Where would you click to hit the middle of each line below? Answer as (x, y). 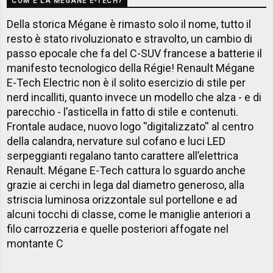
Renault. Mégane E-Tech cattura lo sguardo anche (126, 171)
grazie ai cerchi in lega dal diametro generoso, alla (126, 185)
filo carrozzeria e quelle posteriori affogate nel (118, 229)
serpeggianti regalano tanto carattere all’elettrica (123, 156)
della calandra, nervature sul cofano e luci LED (116, 141)
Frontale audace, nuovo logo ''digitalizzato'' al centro (130, 127)
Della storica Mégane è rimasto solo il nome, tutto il (129, 24)
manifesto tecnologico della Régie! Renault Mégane (131, 68)
